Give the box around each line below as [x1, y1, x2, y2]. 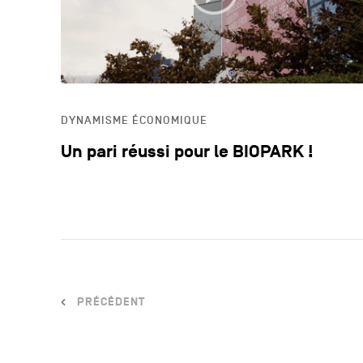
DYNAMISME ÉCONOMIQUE [60, 113, 207, 127]
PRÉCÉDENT [76, 295, 145, 310]
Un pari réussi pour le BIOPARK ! [60, 140, 314, 163]
